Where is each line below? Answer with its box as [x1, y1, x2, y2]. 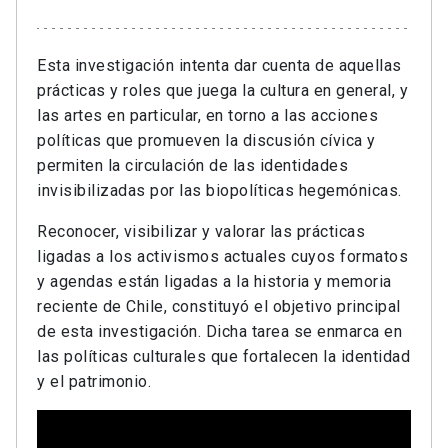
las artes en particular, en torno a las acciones [37, 106, 378, 126]
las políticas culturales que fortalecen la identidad [37, 347, 410, 367]
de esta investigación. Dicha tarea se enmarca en [37, 322, 402, 342]
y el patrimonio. [37, 372, 151, 392]
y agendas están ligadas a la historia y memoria [37, 272, 392, 292]
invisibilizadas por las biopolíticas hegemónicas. [37, 181, 402, 201]
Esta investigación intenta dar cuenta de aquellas [37, 56, 402, 76]
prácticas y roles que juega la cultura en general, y [37, 81, 408, 101]
